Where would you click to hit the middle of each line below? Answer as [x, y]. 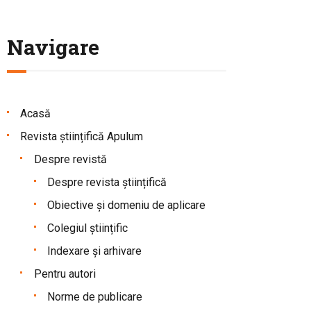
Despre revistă [70, 159]
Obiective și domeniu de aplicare [126, 205]
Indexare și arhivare [94, 251]
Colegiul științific [87, 228]
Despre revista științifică [107, 182]
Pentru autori [65, 274]
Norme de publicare [94, 296]
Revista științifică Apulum [82, 136]
